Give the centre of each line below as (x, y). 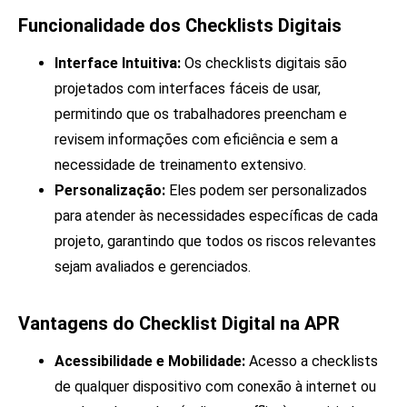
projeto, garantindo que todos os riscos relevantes (215, 242)
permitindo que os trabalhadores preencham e (201, 114)
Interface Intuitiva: (118, 64)
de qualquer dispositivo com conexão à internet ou (215, 387)
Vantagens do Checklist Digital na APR (179, 324)
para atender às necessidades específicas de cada (216, 216)
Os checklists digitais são (264, 64)
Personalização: (110, 191)
